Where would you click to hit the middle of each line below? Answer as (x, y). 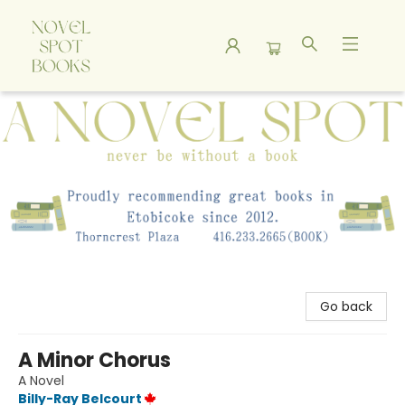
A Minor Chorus (94, 361)
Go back (346, 307)
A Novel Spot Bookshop (85, 108)
